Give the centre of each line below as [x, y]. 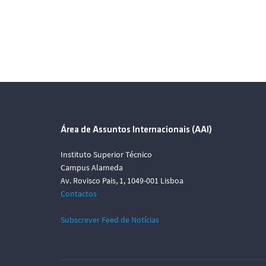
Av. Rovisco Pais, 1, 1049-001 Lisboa [122, 180]
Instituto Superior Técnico [106, 154]
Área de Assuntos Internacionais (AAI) [136, 130]
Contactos [79, 194]
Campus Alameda [92, 167]
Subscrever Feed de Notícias [110, 220]
